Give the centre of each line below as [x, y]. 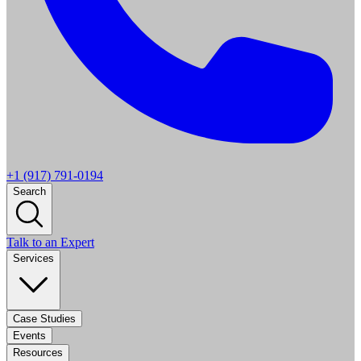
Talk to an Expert [50, 242]
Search [29, 191]
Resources [38, 353]
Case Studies [44, 319]
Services [33, 258]
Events [29, 336]
